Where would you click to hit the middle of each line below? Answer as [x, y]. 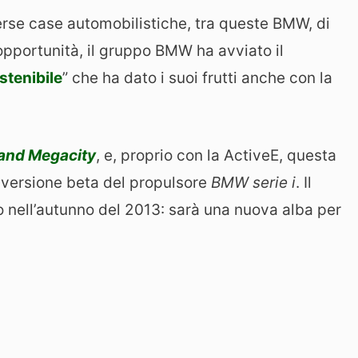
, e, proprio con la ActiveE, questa [216, 155]
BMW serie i [253, 182]
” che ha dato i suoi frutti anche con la [197, 78]
